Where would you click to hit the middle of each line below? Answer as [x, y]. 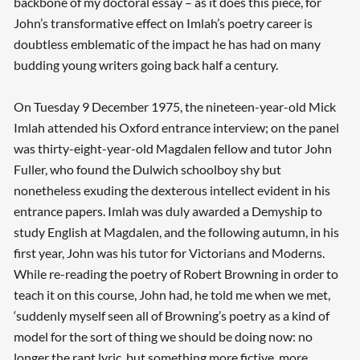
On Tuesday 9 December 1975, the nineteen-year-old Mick [174, 107]
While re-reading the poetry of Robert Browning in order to [176, 274]
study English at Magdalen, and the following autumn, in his [176, 232]
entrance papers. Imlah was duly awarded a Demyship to [168, 211]
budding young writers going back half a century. [145, 65]
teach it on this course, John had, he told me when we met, [172, 295]
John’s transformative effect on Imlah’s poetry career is [163, 23]
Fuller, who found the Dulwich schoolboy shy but [147, 170]
